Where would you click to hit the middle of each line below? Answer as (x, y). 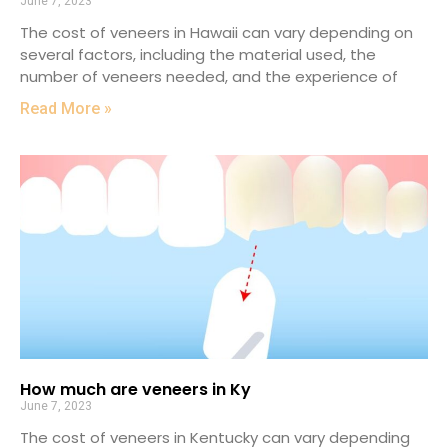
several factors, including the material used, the (198, 55)
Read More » (66, 109)
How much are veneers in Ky (135, 390)
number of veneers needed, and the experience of (209, 77)
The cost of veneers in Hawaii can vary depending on (216, 33)
